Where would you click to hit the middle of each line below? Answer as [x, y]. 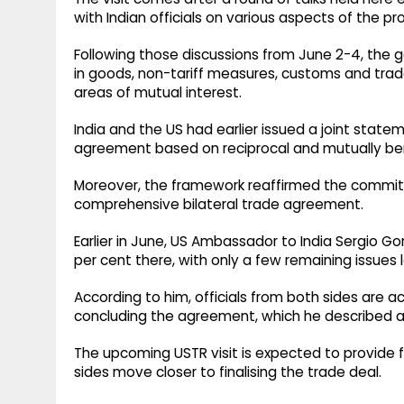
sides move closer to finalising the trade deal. [228, 372]
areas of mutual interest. [158, 93]
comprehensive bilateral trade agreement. [219, 205]
